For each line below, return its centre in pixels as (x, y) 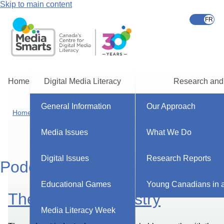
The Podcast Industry (84, 199)
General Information (76, 106)
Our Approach (171, 106)
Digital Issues (65, 158)
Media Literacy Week (78, 210)
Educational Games (76, 184)
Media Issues (65, 132)
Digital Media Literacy (82, 81)
